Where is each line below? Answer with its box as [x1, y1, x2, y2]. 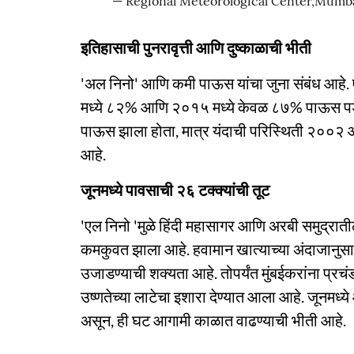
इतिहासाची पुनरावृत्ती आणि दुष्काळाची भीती [81, 38, 311, 57]
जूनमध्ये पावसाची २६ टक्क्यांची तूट [81, 180, 269, 199]
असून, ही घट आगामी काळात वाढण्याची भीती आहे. [81, 311, 346, 330]
